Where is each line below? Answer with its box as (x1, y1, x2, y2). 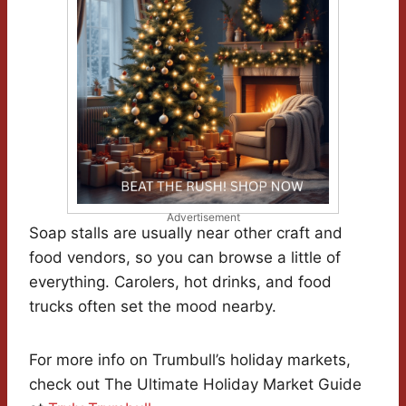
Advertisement (166, 210, 240, 225)
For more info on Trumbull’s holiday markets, (29, 351, 351, 370)
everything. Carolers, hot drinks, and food (29, 273, 332, 292)
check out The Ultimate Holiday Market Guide (29, 375, 362, 394)
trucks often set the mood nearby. (29, 297, 276, 316)
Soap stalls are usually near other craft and (29, 224, 343, 243)
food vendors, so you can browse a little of (29, 248, 341, 267)
